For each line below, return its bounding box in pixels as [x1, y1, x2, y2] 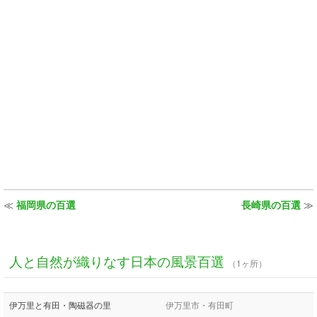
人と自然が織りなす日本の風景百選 [9, 251, 224, 270]
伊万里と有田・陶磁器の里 [9, 299, 111, 311]
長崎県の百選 [241, 197, 301, 212]
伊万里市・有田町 [166, 299, 234, 311]
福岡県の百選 [16, 197, 76, 212]
